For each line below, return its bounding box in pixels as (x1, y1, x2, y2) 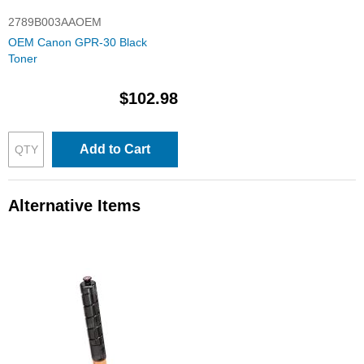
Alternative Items (8, 197, 141, 214)
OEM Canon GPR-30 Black (8, 36, 147, 49)
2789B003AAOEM (8, 15, 102, 28)
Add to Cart (80, 142, 150, 156)
